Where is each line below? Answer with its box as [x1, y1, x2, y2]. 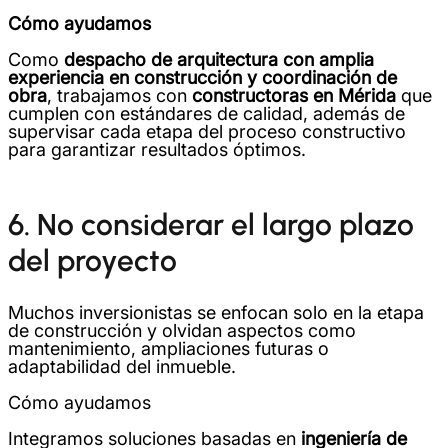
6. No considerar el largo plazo [8, 206, 414, 243]
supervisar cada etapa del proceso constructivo [8, 121, 406, 142]
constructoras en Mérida [192, 85, 396, 106]
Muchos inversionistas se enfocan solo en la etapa [8, 301, 424, 323]
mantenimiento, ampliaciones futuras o [8, 337, 329, 359]
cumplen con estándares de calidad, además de [8, 103, 405, 124]
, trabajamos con [47, 85, 192, 106]
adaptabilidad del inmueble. [8, 355, 236, 377]
